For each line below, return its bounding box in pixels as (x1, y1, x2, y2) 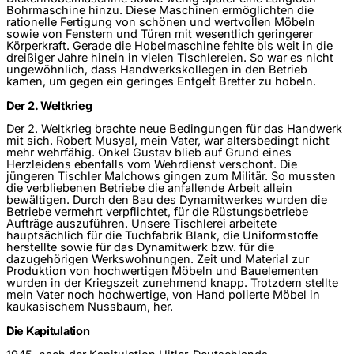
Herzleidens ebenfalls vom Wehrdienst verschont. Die (6, 157, 297, 172)
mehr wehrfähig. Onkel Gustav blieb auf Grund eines (6, 145, 292, 160)
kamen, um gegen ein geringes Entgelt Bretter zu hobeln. (6, 73, 316, 88)
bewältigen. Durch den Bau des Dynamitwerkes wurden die (6, 193, 327, 208)
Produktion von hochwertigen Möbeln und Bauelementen (6, 264, 318, 279)
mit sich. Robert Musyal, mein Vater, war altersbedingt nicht (6, 134, 330, 149)
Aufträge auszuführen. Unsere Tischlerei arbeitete (6, 217, 277, 232)
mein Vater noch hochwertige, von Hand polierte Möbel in (6, 288, 320, 303)
